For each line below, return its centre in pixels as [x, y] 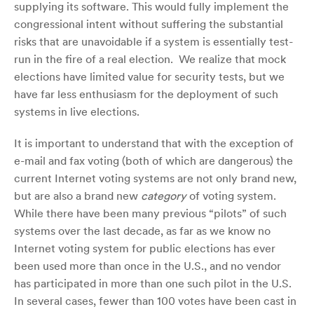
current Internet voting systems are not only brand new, [155, 178]
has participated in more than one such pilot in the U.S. [154, 283]
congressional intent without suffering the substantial [149, 23]
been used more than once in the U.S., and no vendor [148, 265]
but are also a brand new [77, 195]
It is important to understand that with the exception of [154, 143]
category [164, 195]
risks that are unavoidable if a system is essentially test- [153, 41]
